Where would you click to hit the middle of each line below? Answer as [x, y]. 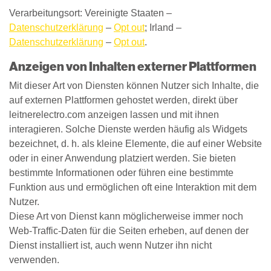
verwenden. [34, 260]
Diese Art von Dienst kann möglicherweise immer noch [126, 216]
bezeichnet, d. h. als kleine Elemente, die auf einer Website [135, 144]
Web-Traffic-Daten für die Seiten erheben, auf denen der [129, 231]
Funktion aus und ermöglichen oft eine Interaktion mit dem [133, 187]
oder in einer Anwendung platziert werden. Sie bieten [122, 158]
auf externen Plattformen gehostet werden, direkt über [123, 100]
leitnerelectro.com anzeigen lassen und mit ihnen [114, 115]
